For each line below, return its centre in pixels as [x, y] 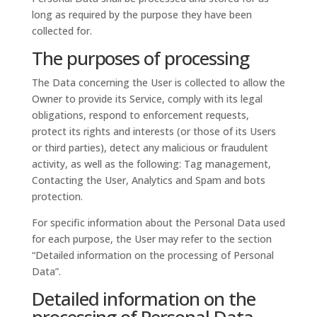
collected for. [62, 31]
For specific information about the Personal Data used [158, 223]
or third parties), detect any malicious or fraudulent [150, 148]
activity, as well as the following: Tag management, [151, 164]
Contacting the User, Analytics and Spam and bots [148, 180]
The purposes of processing [140, 58]
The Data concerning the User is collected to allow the [158, 82]
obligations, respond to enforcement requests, [140, 115]
